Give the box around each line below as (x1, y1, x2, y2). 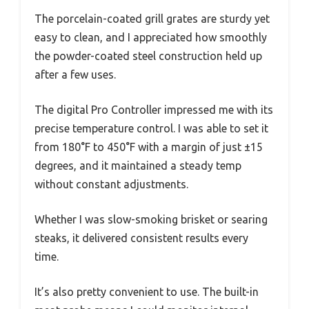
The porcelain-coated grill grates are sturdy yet (34, 12, 270, 25)
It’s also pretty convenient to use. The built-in (34, 285, 259, 298)
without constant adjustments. (34, 177, 188, 190)
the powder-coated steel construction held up (34, 49, 262, 62)
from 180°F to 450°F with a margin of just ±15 (34, 140, 263, 153)
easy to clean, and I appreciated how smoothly (34, 30, 267, 43)
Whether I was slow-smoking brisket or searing (34, 212, 268, 226)
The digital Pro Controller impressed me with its (34, 103, 273, 116)
